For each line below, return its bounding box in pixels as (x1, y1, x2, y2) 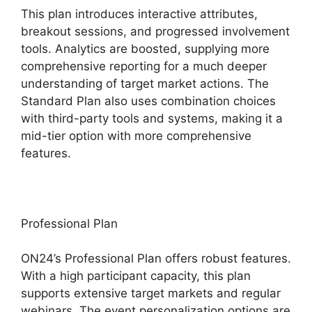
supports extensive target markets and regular (21, 286, 281, 301)
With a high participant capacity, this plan (21, 269, 251, 283)
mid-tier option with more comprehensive (21, 128, 251, 143)
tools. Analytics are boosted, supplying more (21, 41, 270, 56)
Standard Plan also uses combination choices (21, 93, 276, 108)
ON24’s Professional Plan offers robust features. (21, 251, 291, 266)
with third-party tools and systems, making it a (21, 111, 283, 125)
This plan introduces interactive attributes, (21, 6, 258, 21)
